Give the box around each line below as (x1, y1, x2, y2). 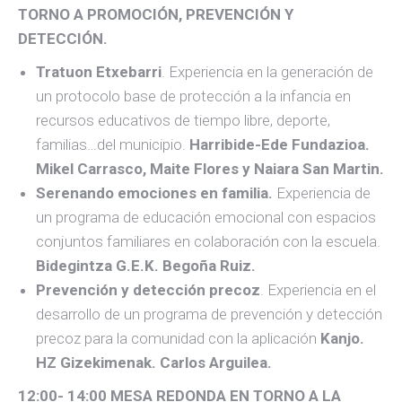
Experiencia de (273, 184, 371, 202)
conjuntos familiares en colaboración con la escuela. (36, 232, 380, 250)
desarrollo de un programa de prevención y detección (36, 305, 382, 323)
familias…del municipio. (36, 135, 189, 153)
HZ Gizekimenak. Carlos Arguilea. (36, 354, 272, 371)
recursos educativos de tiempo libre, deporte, (36, 111, 330, 129)
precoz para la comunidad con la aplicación (36, 329, 320, 347)
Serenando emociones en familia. (36, 184, 273, 202)
